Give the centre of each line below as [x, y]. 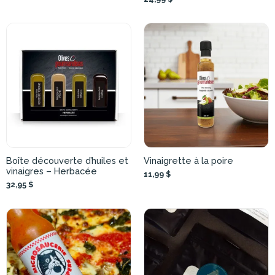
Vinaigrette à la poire [188, 161]
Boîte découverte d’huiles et [67, 161]
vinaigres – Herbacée [52, 171]
